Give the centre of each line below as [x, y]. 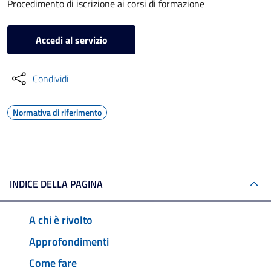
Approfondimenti [69, 241]
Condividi [51, 79]
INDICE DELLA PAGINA [56, 184]
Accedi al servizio [71, 40]
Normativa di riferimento [57, 112]
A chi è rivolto [61, 220]
